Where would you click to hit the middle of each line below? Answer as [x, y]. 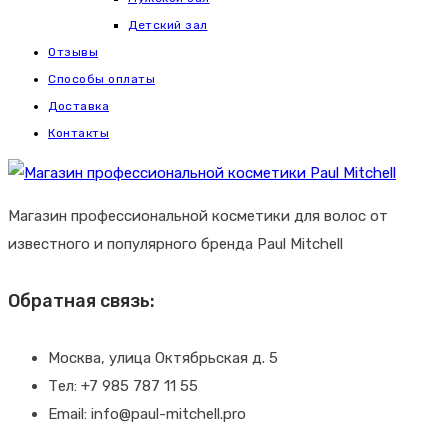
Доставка [78, 106]
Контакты [78, 133]
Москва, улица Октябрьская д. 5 [163, 358]
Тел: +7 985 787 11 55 [123, 386]
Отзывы [73, 52]
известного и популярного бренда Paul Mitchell [175, 244]
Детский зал [168, 25]
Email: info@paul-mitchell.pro [147, 414]
